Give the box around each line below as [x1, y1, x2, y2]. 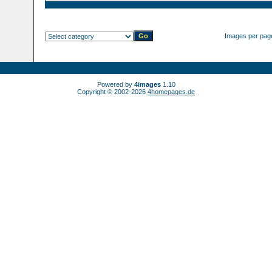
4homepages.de [148, 88, 195, 95]
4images [134, 81, 161, 88]
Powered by [97, 81, 134, 88]
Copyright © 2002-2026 [77, 88, 148, 95]
